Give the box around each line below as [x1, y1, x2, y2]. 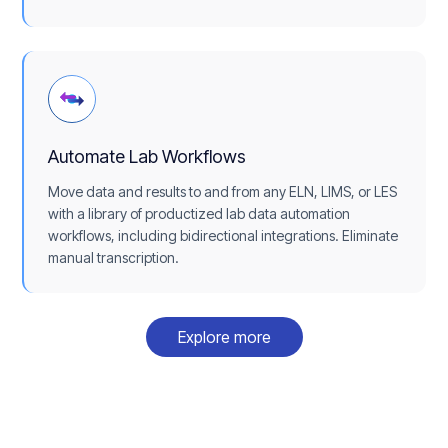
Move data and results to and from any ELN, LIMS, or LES [48, 183, 398, 201]
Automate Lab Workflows [48, 146, 247, 168]
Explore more [177, 327, 271, 348]
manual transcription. [48, 249, 180, 267]
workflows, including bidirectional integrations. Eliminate [48, 227, 399, 245]
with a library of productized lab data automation [48, 205, 351, 223]
